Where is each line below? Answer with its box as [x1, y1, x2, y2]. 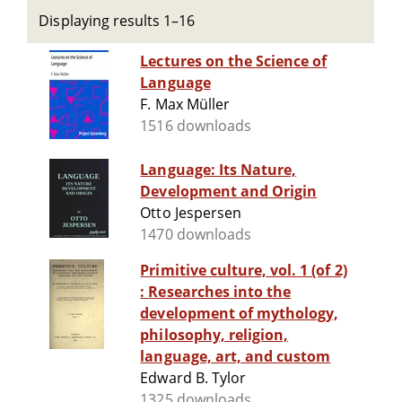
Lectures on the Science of [140, 51, 328, 72]
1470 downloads [140, 224, 251, 245]
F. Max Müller [140, 94, 230, 115]
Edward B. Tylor [140, 368, 246, 389]
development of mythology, [140, 303, 339, 324]
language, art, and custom [140, 346, 331, 367]
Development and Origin [140, 181, 318, 202]
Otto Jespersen [140, 203, 241, 223]
